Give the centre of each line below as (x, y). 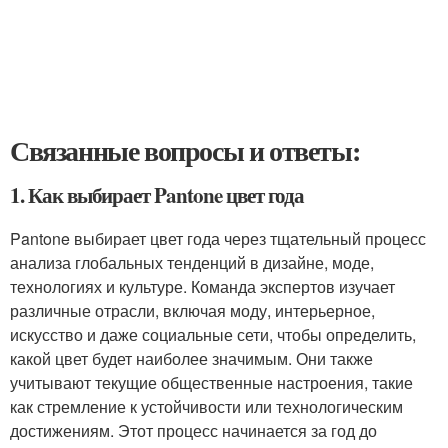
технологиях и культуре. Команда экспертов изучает (202, 286)
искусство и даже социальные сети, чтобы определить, (213, 334)
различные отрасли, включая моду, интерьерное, (192, 310)
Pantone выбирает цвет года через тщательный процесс (218, 238)
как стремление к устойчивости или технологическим (206, 406)
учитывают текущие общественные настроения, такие (211, 382)
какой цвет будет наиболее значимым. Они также (191, 358)
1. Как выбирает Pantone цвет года (157, 195)
